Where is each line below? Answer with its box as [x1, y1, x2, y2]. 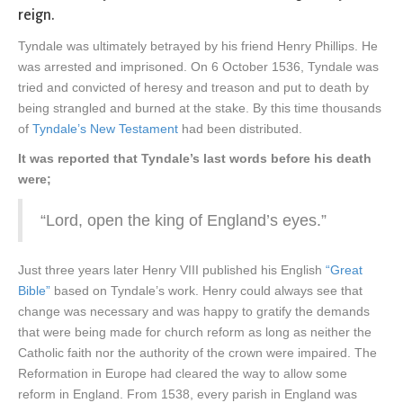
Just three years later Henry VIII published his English [18, 263, 326, 278]
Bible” [18, 283, 50, 299]
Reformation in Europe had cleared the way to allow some [18, 366, 347, 381]
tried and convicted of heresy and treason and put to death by [18, 80, 369, 95]
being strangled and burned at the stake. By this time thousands [18, 101, 381, 116]
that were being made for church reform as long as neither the [18, 325, 372, 340]
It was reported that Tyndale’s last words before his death [18, 151, 372, 166]
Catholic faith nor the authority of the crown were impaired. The [18, 345, 377, 361]
